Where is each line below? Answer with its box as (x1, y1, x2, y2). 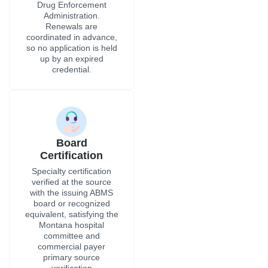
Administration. (43, 11, 100, 21)
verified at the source (32, 177, 111, 187)
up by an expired (39, 54, 103, 64)
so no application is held (26, 43, 117, 53)
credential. (51, 65, 92, 75)
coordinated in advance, (26, 32, 117, 42)
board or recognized (33, 199, 110, 209)
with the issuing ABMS (30, 188, 113, 198)
